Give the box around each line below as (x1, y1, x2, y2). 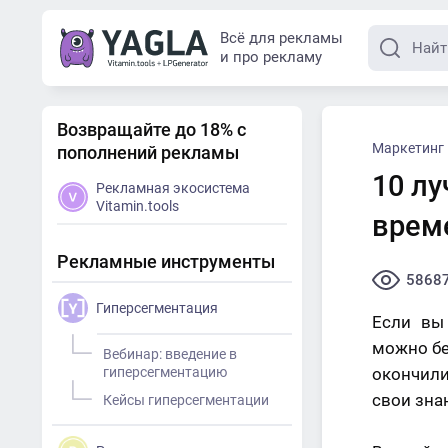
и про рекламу (220, 48, 322, 66)
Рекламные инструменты (57, 251, 275, 272)
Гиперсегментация (96, 300, 218, 316)
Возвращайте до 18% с (57, 119, 246, 140)
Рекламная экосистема (96, 180, 250, 196)
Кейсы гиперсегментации (103, 392, 269, 408)
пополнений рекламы (57, 142, 239, 163)
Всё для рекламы (220, 29, 343, 47)
